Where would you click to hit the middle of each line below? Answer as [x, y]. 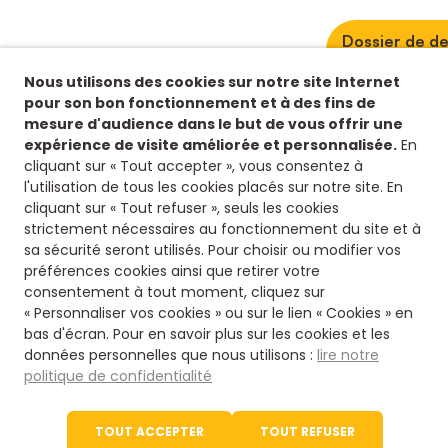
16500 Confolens [329, 417]
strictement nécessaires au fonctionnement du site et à [222, 229]
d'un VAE [374, 58]
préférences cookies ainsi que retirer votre [172, 271]
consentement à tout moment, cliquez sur [174, 292]
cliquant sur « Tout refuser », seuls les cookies [181, 208]
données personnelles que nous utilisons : [170, 355]
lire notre [348, 355]
